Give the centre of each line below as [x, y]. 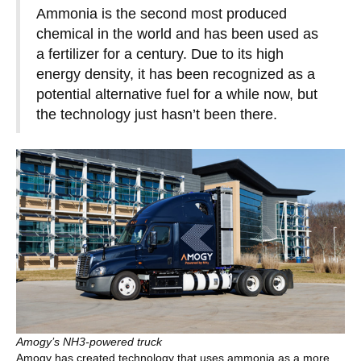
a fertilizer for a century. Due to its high [160, 54]
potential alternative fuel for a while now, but [177, 94]
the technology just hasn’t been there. [159, 114]
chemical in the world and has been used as [177, 34]
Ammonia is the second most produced [162, 14]
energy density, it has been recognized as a [176, 74]
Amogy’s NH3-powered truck [89, 342]
